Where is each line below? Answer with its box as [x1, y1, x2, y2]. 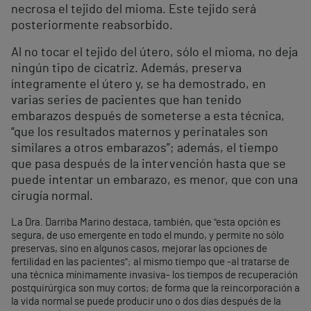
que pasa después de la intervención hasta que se [11, 158, 286, 171]
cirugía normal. [11, 190, 93, 203]
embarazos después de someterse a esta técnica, [11, 110, 285, 124]
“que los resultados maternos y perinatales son [11, 126, 268, 140]
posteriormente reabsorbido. [11, 19, 173, 33]
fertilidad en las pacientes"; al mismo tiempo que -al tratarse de [11, 257, 289, 268]
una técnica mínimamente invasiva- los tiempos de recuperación [11, 270, 298, 281]
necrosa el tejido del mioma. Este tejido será [11, 3, 256, 17]
